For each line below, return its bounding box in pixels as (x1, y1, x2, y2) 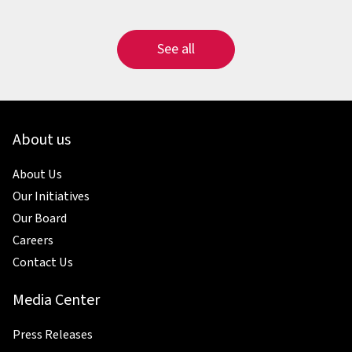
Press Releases (13, 326, 93, 344)
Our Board (13, 210, 67, 228)
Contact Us (13, 254, 73, 272)
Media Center (13, 289, 100, 312)
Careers (13, 232, 53, 250)
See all (157, 39, 195, 60)
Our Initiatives (13, 188, 90, 206)
